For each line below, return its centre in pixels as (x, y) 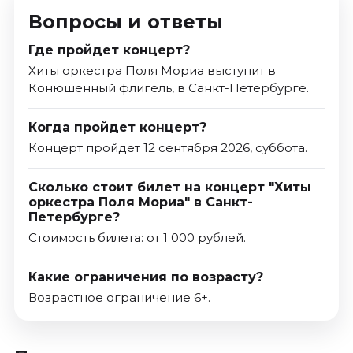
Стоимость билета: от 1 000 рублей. (137, 237)
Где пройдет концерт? (109, 50)
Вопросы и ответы (125, 21)
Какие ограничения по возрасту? (145, 277)
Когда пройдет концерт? (117, 127)
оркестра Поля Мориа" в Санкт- (140, 202)
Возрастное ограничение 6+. (119, 297)
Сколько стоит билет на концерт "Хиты (169, 187)
